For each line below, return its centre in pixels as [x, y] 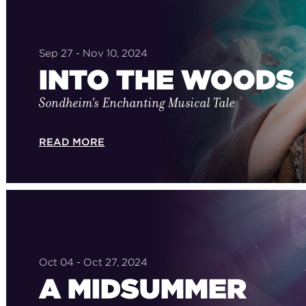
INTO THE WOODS [166, 80]
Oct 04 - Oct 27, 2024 [93, 262]
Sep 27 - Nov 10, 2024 [93, 53]
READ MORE [72, 142]
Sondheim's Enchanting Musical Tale [137, 103]
